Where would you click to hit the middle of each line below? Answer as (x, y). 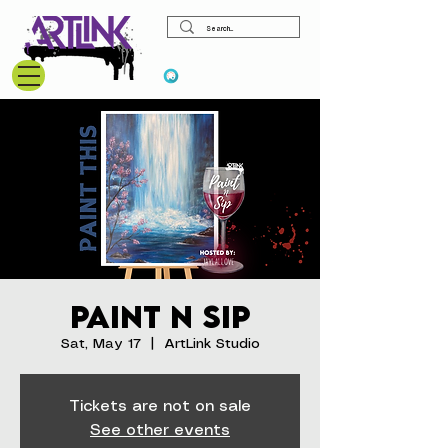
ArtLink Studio (211, 344)
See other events (160, 430)
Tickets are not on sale (160, 406)
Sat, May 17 (100, 344)
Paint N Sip (160, 316)
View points (230, 75)
